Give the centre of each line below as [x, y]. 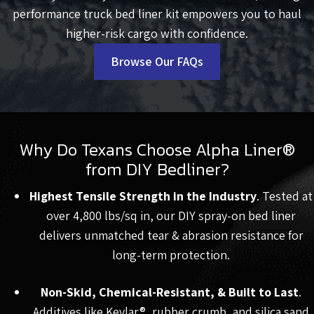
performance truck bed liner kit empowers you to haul [157, 14]
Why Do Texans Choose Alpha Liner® [157, 150]
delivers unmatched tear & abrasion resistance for [171, 235]
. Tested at [285, 196]
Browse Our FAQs [157, 62]
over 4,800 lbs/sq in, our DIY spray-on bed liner [171, 216]
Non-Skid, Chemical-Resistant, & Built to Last [170, 292]
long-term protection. [171, 255]
